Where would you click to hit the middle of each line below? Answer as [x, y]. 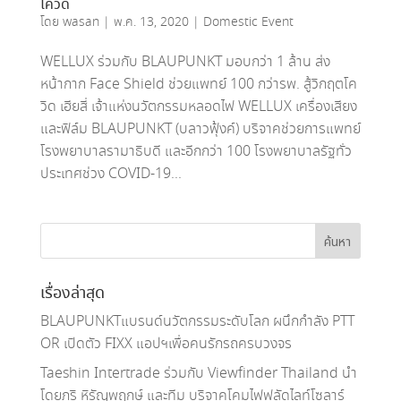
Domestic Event [248, 22]
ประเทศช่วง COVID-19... [111, 174]
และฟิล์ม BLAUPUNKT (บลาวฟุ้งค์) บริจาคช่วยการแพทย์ [200, 129]
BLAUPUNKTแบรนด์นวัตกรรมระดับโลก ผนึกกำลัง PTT [197, 321]
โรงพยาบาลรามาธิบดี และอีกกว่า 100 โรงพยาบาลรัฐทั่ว [196, 151]
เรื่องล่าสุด [72, 293]
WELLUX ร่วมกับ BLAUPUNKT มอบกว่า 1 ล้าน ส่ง [185, 62]
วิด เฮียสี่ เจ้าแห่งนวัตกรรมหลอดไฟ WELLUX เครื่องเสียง [198, 107]
